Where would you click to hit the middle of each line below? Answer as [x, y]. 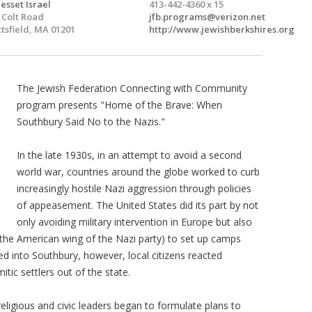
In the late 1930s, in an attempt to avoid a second [129, 155]
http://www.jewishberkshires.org [222, 29]
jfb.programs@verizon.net [207, 16]
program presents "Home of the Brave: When [119, 104]
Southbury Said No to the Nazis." [91, 121]
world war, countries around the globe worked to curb [138, 171]
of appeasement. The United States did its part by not [138, 205]
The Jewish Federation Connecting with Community [132, 88]
